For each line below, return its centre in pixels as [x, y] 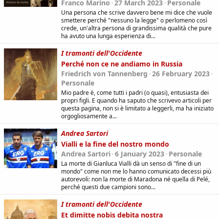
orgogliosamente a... [89, 116]
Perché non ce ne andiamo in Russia [122, 64]
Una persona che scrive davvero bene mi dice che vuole [137, 12]
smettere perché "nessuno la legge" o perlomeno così [134, 20]
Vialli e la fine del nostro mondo [115, 144]
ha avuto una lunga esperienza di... [108, 36]
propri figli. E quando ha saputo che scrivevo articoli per [136, 100]
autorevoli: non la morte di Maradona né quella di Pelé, [135, 179]
